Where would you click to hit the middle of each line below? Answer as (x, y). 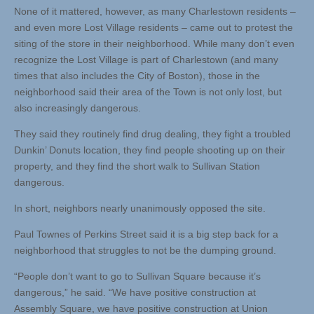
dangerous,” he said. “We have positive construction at (135, 293)
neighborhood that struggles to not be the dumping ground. (145, 251)
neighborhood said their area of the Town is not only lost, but (148, 92)
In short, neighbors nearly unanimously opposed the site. (140, 209)
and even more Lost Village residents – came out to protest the (153, 28)
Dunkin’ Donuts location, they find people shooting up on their (150, 150)
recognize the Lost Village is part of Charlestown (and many (146, 60)
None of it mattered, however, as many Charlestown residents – (155, 12)
